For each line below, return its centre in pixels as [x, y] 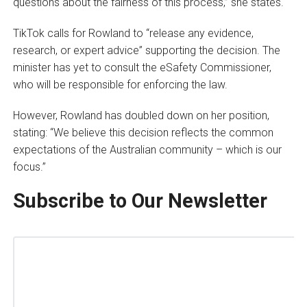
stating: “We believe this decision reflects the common [143, 132]
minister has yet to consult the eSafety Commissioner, [142, 67]
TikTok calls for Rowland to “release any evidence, [133, 33]
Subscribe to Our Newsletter [140, 200]
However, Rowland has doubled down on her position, [141, 115]
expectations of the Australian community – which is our [147, 149]
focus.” [29, 167]
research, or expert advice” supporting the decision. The [146, 50]
